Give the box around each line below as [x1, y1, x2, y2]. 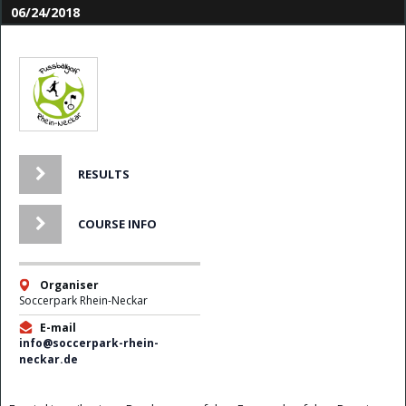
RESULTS [78, 166, 130, 183]
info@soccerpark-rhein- [19, 335, 159, 352]
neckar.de [19, 352, 78, 368]
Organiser [40, 277, 99, 294]
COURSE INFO [78, 216, 157, 233]
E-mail [40, 320, 76, 336]
